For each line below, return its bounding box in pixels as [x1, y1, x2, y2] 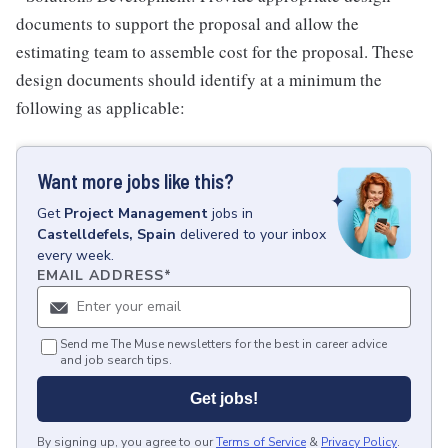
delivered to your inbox [180, 225, 326, 244]
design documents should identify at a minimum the [16, 68, 382, 91]
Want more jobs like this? [37, 169, 234, 193]
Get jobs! [190, 390, 258, 407]
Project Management [64, 204, 208, 223]
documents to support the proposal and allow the [16, 12, 359, 35]
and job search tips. [60, 352, 172, 368]
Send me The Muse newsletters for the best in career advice [60, 336, 387, 352]
